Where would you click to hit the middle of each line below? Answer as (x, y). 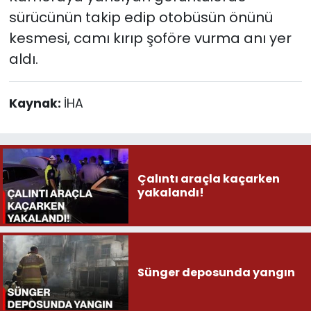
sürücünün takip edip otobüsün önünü (141, 17)
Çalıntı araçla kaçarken (208, 178)
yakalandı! (170, 192)
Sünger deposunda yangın (216, 273)
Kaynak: (36, 103)
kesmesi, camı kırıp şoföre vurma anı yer (150, 38)
